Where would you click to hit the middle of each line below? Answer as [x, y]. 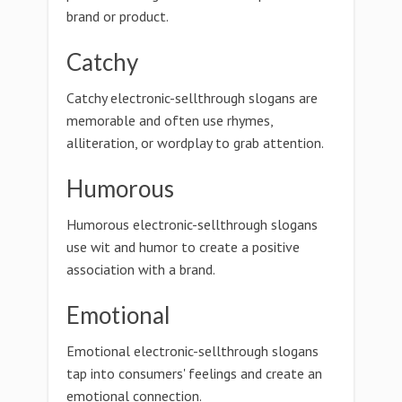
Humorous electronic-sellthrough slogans [192, 224]
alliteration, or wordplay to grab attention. [195, 143]
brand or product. [118, 16]
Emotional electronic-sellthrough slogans [192, 351]
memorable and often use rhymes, [170, 120]
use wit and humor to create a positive [183, 247]
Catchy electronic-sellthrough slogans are [192, 98]
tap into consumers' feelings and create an [194, 373]
